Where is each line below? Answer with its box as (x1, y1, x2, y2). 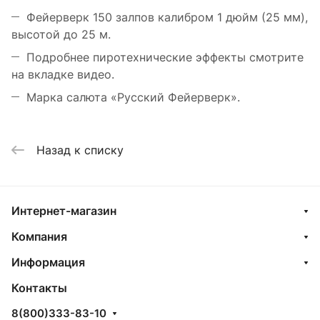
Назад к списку (36, 142, 124, 157)
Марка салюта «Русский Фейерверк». (26, 90, 240, 105)
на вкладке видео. (11, 67, 114, 82)
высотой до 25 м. (11, 27, 111, 42)
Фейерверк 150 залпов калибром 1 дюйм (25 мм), (26, 10, 308, 25)
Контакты (11, 281, 67, 295)
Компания (11, 229, 67, 244)
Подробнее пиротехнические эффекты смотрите (26, 50, 304, 65)
